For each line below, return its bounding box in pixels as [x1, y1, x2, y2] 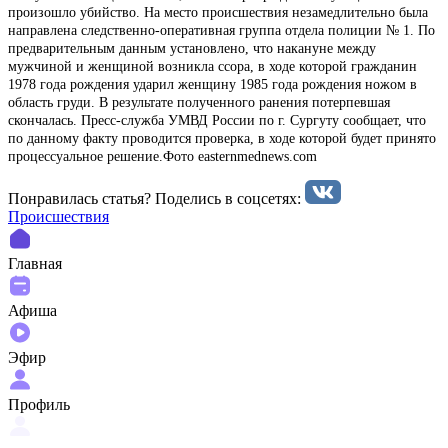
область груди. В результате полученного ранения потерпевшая [8, 94, 390, 110]
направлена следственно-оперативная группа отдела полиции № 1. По [8, 22, 435, 38]
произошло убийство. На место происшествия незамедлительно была [8, 4, 428, 20]
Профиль [8, 395, 70, 413]
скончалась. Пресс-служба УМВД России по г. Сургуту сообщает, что [8, 112, 426, 128]
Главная [8, 254, 62, 272]
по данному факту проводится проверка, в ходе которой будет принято [8, 130, 436, 146]
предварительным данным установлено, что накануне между [8, 40, 376, 56]
